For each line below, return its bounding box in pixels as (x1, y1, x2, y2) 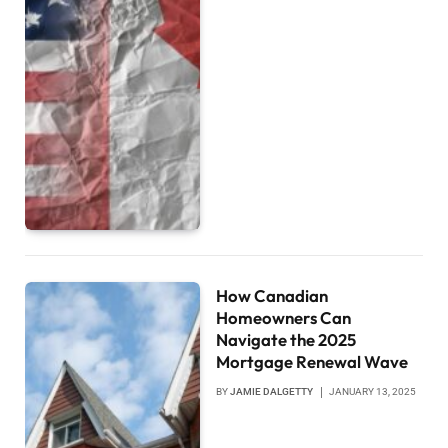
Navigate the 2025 (216, 329, 357, 351)
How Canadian (216, 285, 329, 307)
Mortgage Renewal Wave (216, 351, 409, 373)
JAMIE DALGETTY (230, 386, 314, 398)
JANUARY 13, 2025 (329, 386, 417, 398)
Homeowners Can (216, 307, 352, 329)
